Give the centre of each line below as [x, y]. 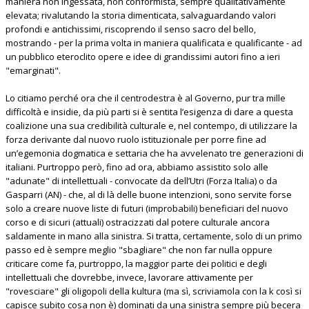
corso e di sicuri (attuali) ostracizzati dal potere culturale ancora [138, 222]
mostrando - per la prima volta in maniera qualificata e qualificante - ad [154, 43]
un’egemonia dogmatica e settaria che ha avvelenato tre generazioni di [154, 153]
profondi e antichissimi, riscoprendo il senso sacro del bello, [131, 29]
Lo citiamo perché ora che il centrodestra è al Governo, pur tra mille [146, 98]
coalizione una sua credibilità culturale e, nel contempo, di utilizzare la [151, 126]
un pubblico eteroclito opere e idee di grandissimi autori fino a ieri [143, 57]
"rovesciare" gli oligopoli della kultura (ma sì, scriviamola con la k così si [153, 291]
